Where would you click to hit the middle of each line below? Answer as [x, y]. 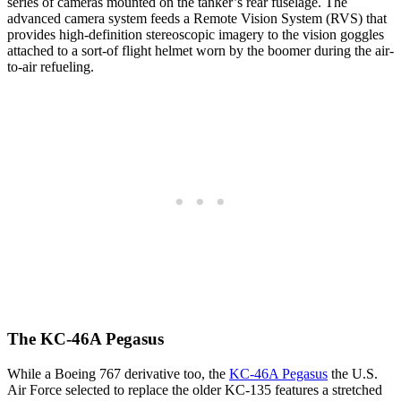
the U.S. [353, 373]
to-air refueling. [51, 66]
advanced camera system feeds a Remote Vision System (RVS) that [197, 18]
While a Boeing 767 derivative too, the [118, 373]
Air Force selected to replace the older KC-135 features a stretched [195, 389]
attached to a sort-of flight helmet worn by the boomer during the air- [200, 50]
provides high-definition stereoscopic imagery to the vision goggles [196, 34]
